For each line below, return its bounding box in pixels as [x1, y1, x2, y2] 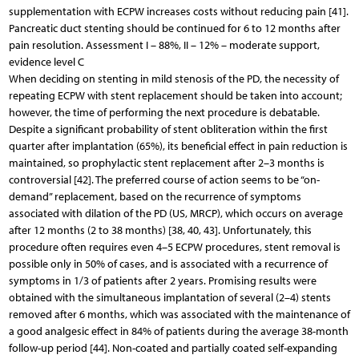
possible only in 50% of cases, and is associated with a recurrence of [8, 256, 328, 271]
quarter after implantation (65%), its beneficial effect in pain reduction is [8, 139, 348, 153]
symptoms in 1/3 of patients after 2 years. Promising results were [8, 273, 317, 288]
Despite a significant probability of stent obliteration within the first [8, 122, 328, 136]
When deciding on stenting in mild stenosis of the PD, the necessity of [8, 71, 339, 86]
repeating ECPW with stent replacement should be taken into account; [8, 88, 342, 103]
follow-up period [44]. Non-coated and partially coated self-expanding [8, 341, 337, 355]
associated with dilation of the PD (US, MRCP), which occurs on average [8, 206, 343, 220]
